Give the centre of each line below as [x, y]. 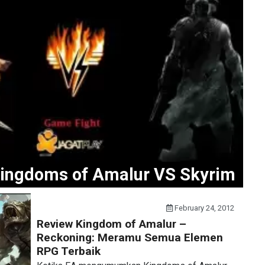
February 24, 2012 [204, 208]
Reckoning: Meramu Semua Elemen [130, 237]
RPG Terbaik [68, 251]
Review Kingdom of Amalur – [111, 224]
